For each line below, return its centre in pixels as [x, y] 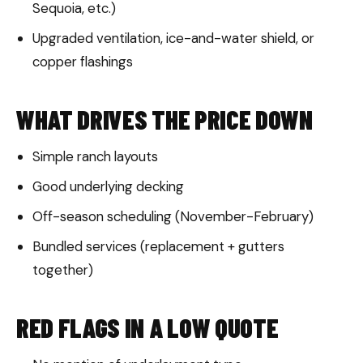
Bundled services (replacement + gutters [158, 247]
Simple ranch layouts [95, 157]
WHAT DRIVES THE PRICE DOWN [164, 120]
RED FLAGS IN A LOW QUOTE [147, 328]
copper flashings [83, 62]
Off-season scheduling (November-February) [173, 217]
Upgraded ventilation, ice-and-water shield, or [173, 38]
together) [63, 270]
